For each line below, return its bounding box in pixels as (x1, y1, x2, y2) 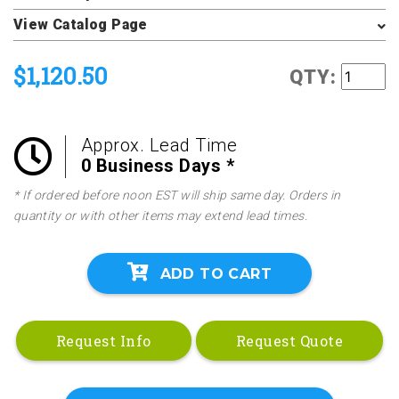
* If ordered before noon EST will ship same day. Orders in (13, 188, 341, 202)
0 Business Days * (80, 155, 234, 176)
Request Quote (235, 330, 344, 350)
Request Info (55, 330, 151, 350)
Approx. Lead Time (80, 134, 237, 156)
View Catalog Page (13, 16, 148, 33)
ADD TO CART (159, 265, 272, 282)
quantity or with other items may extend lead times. (13, 208, 307, 223)
